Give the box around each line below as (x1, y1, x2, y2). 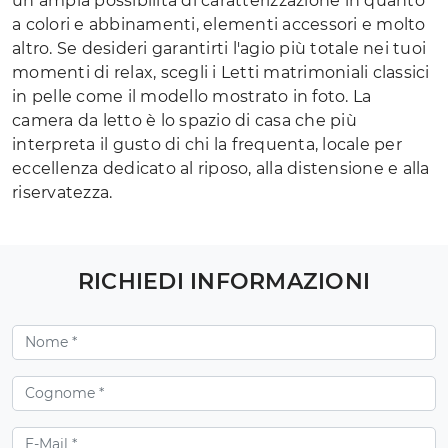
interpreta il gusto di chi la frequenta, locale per (12, 134, 402, 154)
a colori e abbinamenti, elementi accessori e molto (12, 14, 426, 34)
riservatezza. (12, 182, 113, 202)
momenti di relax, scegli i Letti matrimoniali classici (12, 62, 430, 82)
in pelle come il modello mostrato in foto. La (12, 86, 372, 106)
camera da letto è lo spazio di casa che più (12, 110, 357, 130)
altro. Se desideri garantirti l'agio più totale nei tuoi (12, 38, 426, 58)
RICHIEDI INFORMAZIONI (77, 267, 371, 295)
